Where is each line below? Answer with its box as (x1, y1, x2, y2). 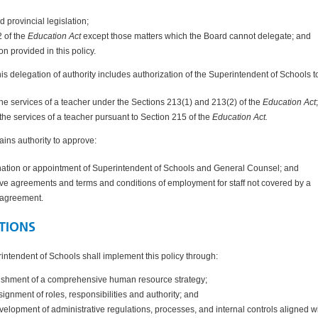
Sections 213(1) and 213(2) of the (131, 97, 263, 107)
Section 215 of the (141, 111, 212, 122)
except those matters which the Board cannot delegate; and (83, 31, 311, 41)
